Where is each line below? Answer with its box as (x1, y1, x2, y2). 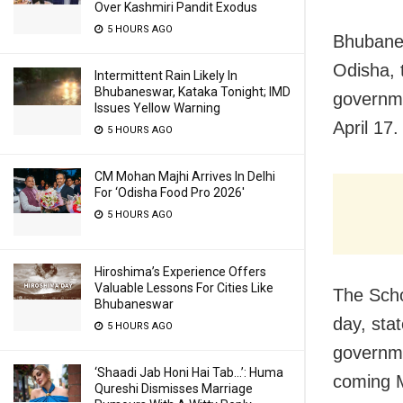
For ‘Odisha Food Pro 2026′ (94, 185, 245, 200)
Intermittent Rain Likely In (94, 68, 237, 83)
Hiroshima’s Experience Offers (94, 264, 266, 279)
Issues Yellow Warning (94, 101, 220, 115)
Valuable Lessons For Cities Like (94, 281, 273, 295)
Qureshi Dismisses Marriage (94, 381, 253, 396)
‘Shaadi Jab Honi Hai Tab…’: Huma (94, 365, 283, 380)
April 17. (333, 117, 399, 138)
